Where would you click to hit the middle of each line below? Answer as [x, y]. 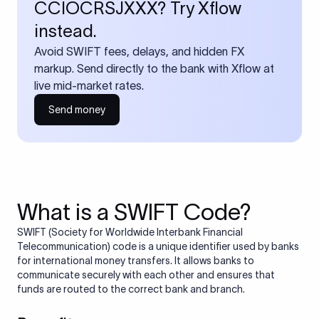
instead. [66, 31]
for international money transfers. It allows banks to [136, 261]
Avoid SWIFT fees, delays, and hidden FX [139, 51]
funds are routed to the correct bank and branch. [131, 289]
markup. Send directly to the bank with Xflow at [154, 68]
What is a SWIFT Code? [134, 212]
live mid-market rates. [89, 85]
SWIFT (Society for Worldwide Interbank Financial [130, 232]
